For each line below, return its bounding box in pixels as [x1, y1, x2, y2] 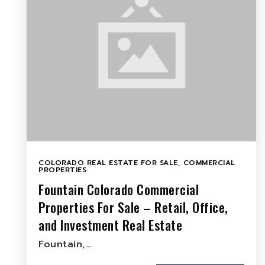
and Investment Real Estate [38, 215, 182, 234]
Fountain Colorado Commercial [38, 180, 199, 199]
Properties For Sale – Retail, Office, [38, 198, 228, 216]
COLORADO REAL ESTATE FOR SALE [38, 157, 178, 168]
